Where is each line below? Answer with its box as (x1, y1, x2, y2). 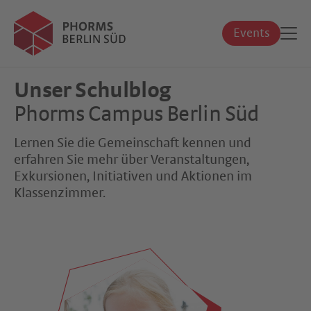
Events (233, 27, 269, 40)
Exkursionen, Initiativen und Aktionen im (14, 169, 252, 183)
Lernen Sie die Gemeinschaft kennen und (14, 136, 251, 150)
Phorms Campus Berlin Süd (14, 103, 260, 126)
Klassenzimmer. (14, 186, 106, 200)
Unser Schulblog (14, 80, 171, 102)
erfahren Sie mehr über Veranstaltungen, (14, 153, 249, 167)
